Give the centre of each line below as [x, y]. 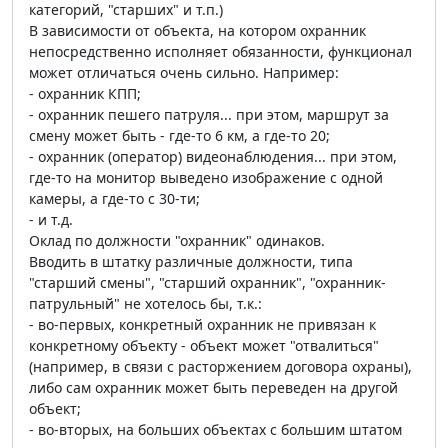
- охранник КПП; [85, 94]
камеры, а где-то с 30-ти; [114, 199]
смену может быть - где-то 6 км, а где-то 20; [179, 136]
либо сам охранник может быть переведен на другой [213, 388]
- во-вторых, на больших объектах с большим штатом [215, 430]
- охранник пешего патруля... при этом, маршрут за [209, 115]
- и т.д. [51, 220]
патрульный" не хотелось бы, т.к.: [145, 304]
